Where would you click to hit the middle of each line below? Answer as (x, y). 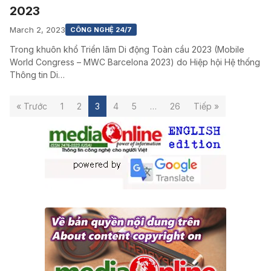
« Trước (32, 106)
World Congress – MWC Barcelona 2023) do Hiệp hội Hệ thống (135, 62)
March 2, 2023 (38, 29)
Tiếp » (206, 106)
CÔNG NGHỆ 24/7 (101, 30)
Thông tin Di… (37, 75)
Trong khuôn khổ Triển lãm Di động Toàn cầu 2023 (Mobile (127, 50)
